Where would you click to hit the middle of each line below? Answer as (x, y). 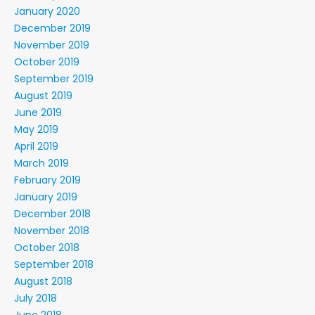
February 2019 (47, 180)
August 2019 (43, 96)
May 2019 (36, 129)
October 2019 (47, 62)
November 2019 (52, 45)
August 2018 (43, 281)
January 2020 (47, 11)
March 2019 (41, 163)
